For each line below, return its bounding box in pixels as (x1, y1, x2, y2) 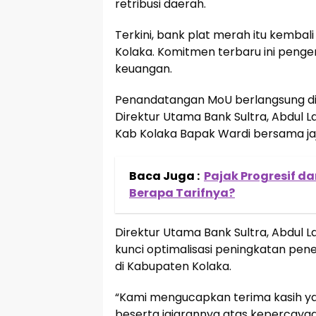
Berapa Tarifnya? (129, 184, 235, 201)
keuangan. (115, 60, 172, 77)
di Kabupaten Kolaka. (115, 257, 231, 274)
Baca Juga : (129, 167, 200, 184)
